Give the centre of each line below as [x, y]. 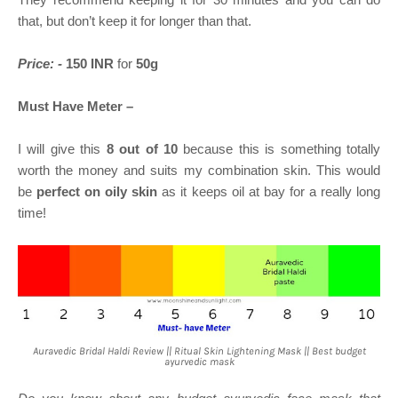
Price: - [40, 63]
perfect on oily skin [99, 191]
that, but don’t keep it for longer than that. [136, 20]
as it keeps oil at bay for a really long [271, 191]
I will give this [62, 148]
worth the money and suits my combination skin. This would [199, 170]
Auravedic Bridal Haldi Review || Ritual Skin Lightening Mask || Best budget [199, 350]
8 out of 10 [142, 148]
